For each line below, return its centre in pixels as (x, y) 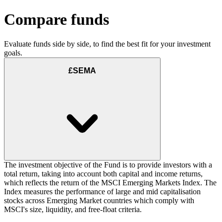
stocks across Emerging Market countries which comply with (99, 201)
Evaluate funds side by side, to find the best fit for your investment (107, 44)
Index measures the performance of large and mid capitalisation (102, 192)
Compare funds (56, 20)
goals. (13, 53)
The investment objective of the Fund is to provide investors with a (108, 165)
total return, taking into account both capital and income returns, (103, 174)
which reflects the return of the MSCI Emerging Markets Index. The (110, 183)
